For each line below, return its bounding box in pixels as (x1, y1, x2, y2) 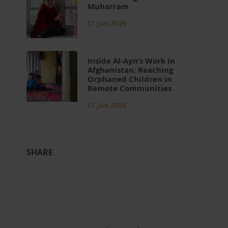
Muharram (88, 1, 131, 12)
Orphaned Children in (88, 74, 173, 84)
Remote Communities (88, 83, 174, 94)
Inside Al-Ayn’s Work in (88, 55, 176, 66)
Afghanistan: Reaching (88, 65, 174, 75)
